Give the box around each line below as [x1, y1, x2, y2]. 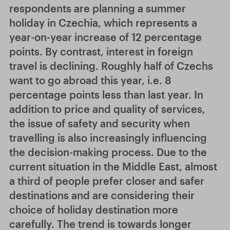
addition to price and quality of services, [9, 103, 205, 115]
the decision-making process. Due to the [9, 146, 207, 158]
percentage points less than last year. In [9, 88, 203, 101]
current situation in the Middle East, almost [9, 160, 217, 172]
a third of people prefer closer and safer [9, 175, 204, 187]
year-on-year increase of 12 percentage [9, 31, 202, 43]
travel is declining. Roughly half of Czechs [9, 60, 213, 72]
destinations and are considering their [9, 189, 195, 201]
